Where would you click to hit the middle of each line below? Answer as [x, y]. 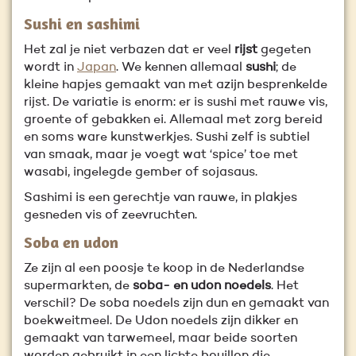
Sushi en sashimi [82, 23]
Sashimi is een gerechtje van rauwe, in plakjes [161, 198]
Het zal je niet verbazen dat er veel [129, 50]
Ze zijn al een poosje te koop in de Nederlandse [164, 269]
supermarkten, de [78, 286]
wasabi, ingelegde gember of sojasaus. [141, 172]
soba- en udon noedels [202, 286]
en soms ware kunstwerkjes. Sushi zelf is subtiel [167, 137]
